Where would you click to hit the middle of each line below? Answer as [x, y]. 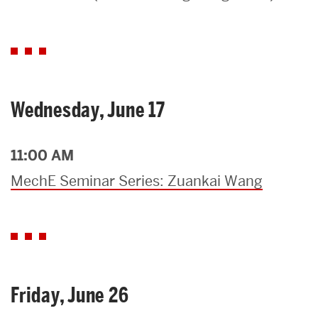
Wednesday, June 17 [88, 110]
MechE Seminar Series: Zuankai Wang [137, 181]
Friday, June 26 [70, 295]
